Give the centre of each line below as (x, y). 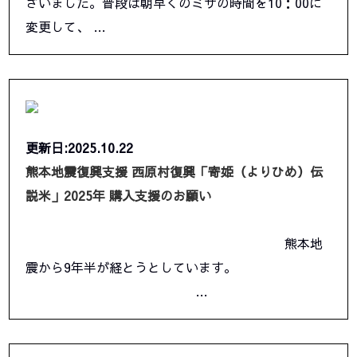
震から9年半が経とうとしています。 (131, 267)
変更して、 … (66, 27)
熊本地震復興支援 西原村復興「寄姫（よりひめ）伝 (175, 172)
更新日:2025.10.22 (80, 148)
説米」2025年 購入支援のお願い (119, 196)
